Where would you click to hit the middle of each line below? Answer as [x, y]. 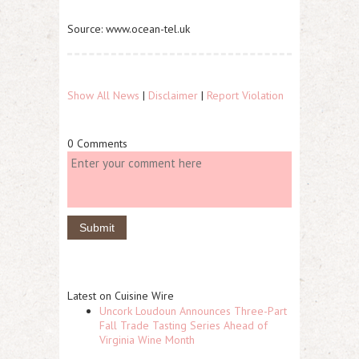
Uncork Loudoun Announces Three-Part [193, 311]
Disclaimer [173, 95]
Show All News [103, 95]
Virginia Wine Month [147, 339]
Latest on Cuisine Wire [121, 295]
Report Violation [245, 95]
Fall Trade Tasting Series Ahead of [184, 325]
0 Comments [97, 143]
